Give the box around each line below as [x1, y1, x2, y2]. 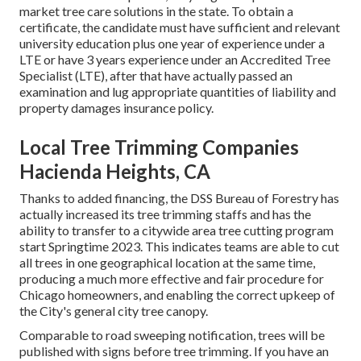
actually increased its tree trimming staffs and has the [19, 206, 311, 222]
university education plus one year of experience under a [19, 35, 325, 52]
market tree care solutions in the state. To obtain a [19, 3, 293, 19]
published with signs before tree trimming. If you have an [19, 343, 329, 359]
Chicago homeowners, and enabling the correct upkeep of [19, 287, 335, 303]
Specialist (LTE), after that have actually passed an [19, 68, 293, 84]
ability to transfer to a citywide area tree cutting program [19, 222, 334, 239]
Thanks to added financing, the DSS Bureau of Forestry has [19, 190, 339, 206]
